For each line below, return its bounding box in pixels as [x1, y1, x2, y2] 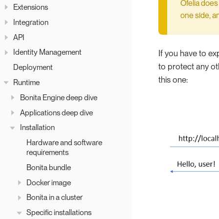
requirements [26, 148, 68, 157]
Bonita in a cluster [26, 193, 83, 202]
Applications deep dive [20, 108, 93, 117]
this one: [158, 74, 188, 85]
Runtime [13, 78, 40, 88]
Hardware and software [26, 138, 102, 148]
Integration [13, 17, 48, 27]
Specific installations [26, 208, 91, 218]
